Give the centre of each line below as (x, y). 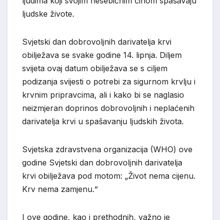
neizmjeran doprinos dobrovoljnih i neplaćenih (108, 108)
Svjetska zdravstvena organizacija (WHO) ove (107, 149)
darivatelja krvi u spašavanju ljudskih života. (103, 121)
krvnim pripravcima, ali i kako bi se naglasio (103, 95)
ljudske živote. (48, 14)
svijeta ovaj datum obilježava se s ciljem (95, 68)
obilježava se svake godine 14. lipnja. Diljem (102, 55)
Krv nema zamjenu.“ (60, 189)
